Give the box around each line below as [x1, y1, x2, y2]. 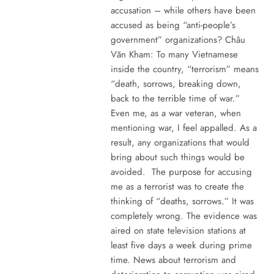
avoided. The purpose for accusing [110, 165, 252, 179]
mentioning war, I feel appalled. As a [110, 120, 257, 135]
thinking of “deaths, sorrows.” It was [110, 194, 254, 208]
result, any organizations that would [110, 135, 250, 149]
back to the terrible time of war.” [110, 91, 240, 105]
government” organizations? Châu [110, 32, 245, 46]
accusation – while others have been [110, 3, 256, 17]
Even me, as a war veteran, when [110, 106, 241, 120]
